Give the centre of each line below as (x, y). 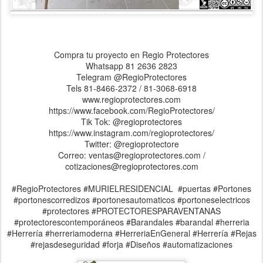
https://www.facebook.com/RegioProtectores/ (131, 111)
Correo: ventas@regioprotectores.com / (131, 155)
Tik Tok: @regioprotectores (131, 122)
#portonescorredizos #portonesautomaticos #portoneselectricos (131, 200)
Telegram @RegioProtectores (131, 77)
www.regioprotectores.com (131, 100)
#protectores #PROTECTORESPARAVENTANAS (131, 211)
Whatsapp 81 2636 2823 (131, 66)
